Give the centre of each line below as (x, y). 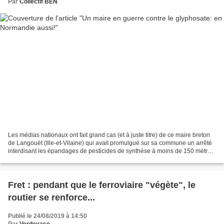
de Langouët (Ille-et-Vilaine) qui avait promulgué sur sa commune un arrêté (110, 143)
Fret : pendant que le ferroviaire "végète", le (102, 185)
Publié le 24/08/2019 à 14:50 (47, 216)
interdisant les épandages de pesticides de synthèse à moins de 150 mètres (111, 151)
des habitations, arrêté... (40, 159)
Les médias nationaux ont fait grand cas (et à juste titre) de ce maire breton (109, 135)
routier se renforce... (51, 198)
